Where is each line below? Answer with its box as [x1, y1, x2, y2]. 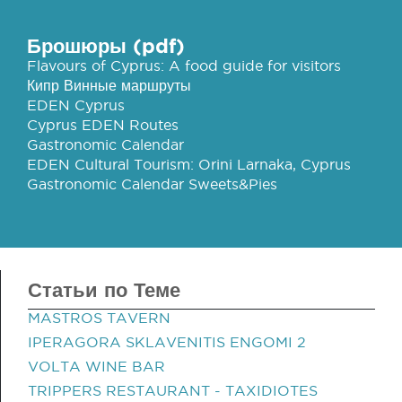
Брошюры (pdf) [27, 34, 185, 57]
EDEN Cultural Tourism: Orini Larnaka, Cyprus [27, 156, 351, 172]
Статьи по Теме [28, 278, 180, 301]
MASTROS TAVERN [28, 310, 170, 326]
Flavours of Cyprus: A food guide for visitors [27, 57, 341, 74]
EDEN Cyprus [27, 97, 125, 113]
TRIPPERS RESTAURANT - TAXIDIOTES [28, 382, 318, 398]
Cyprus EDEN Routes [27, 117, 179, 133]
